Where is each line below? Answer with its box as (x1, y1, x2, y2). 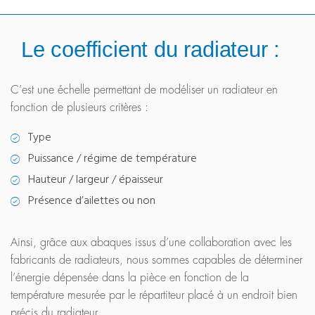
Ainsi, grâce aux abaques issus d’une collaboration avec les (11, 237, 292, 249)
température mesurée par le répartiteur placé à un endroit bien (11, 290, 297, 302)
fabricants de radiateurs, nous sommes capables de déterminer (11, 255, 302, 266)
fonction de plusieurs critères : (11, 102, 148, 114)
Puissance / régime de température (28, 150, 197, 169)
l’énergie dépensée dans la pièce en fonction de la (11, 272, 249, 284)
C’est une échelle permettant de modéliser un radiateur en (11, 84, 278, 96)
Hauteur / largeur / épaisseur (28, 171, 163, 190)
